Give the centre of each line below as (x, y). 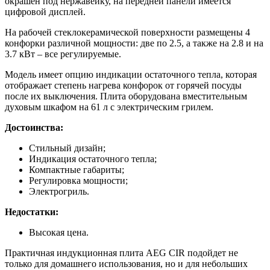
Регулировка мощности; (78, 181)
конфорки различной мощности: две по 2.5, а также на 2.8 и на (134, 43)
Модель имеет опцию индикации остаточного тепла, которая (131, 75)
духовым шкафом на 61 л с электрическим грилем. (109, 107)
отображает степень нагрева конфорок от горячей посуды (123, 86)
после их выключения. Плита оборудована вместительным (126, 96)
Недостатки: (32, 212)
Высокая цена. (59, 233)
